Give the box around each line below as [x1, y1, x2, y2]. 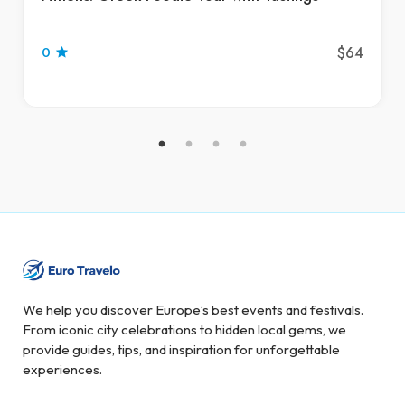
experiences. [23, 361, 102, 379]
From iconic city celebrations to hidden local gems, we [23, 321, 346, 339]
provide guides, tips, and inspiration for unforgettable [23, 341, 340, 359]
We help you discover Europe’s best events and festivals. [23, 301, 363, 319]
